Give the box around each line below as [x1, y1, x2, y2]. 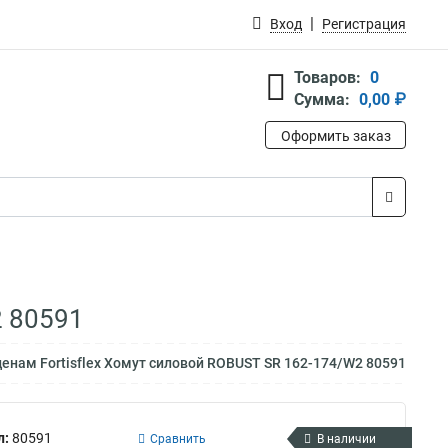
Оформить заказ [280, 128, 391, 144]
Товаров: [294, 68, 361, 87]
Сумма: [294, 90, 350, 109]
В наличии [317, 431, 376, 446]
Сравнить [150, 431, 206, 446]
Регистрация [322, 16, 406, 32]
